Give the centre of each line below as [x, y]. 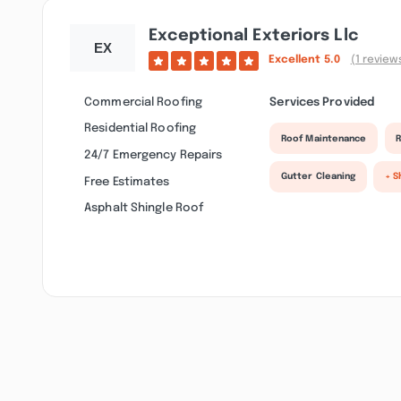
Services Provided [322, 102]
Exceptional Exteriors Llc [253, 36]
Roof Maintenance [324, 138]
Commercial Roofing [143, 102]
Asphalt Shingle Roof [144, 208]
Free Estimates [127, 181]
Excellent [296, 60]
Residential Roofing [141, 128]
